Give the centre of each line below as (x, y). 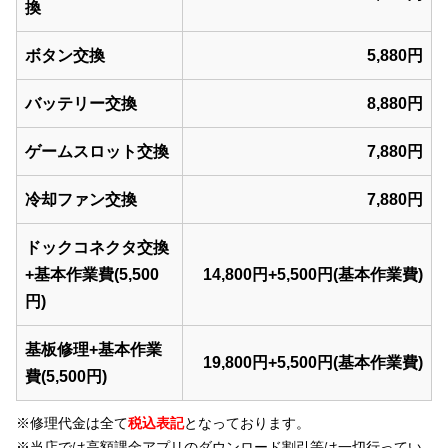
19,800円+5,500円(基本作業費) (313, 363)
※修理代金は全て (72, 423)
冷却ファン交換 (81, 200)
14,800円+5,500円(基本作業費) (313, 275)
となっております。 (247, 423)
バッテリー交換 (81, 104)
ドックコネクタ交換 (97, 248)
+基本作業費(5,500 (92, 275)
